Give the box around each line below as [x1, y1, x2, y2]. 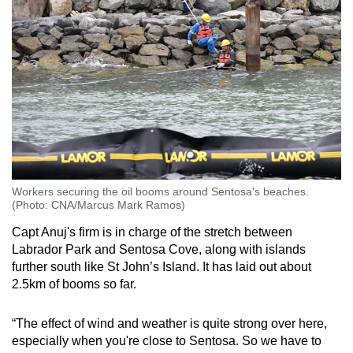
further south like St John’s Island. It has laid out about [12, 260, 311, 274]
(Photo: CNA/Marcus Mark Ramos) [12, 199, 185, 212]
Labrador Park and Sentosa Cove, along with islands [12, 243, 306, 257]
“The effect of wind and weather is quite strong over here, [12, 317, 327, 331]
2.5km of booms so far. [12, 277, 136, 292]
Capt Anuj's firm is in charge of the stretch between [12, 225, 292, 240]
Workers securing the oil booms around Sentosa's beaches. [12, 185, 309, 199]
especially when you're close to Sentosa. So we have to [12, 334, 321, 348]
